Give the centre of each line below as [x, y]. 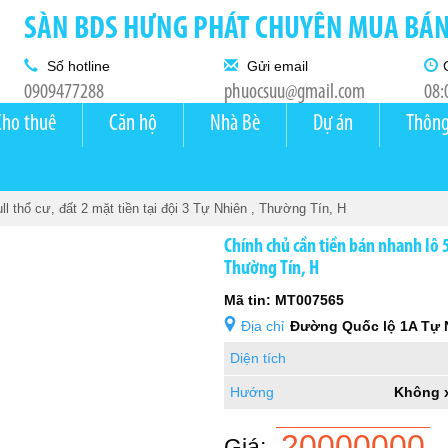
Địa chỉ [262, 326]
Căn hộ [133, 124]
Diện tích [258, 358]
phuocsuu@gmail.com [294, 92]
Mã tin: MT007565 [284, 300]
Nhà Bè [235, 124]
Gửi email [275, 66]
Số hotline [76, 66]
